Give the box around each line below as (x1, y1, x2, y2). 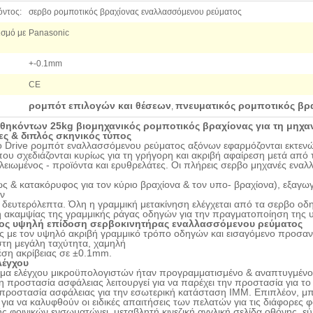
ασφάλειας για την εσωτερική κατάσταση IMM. (47, 286, 254, 298)
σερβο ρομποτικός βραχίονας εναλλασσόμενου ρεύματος (29, 7, 242, 17)
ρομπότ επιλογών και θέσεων (29, 100, 171, 111)
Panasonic (29, 28, 69, 38)
